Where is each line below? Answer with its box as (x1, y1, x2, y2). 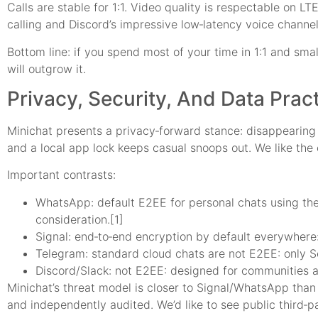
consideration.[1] (35, 212, 124, 226)
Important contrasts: (7, 168, 116, 182)
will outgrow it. (7, 61, 86, 76)
